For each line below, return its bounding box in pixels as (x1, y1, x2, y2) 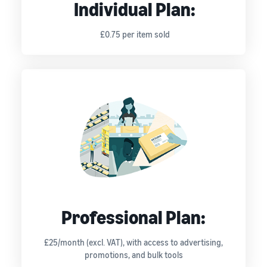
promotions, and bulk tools (84, 250, 183, 260)
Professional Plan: (61, 206, 206, 229)
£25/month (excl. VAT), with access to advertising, (44, 237, 223, 248)
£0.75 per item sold (100, 29, 170, 40)
